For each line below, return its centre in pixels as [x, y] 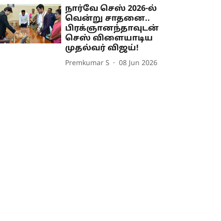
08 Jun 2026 [138, 63]
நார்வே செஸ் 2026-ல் [111, 9]
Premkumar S [88, 63]
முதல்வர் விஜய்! [102, 49]
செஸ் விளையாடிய [109, 39]
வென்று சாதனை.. [108, 19]
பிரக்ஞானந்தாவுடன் [112, 29]
